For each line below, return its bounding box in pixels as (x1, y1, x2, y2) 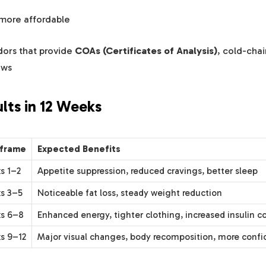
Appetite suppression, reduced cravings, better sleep (37, 165, 258, 177)
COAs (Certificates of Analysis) (75, 45, 217, 57)
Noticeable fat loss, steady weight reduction (37, 187, 222, 199)
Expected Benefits (37, 143, 121, 155)
